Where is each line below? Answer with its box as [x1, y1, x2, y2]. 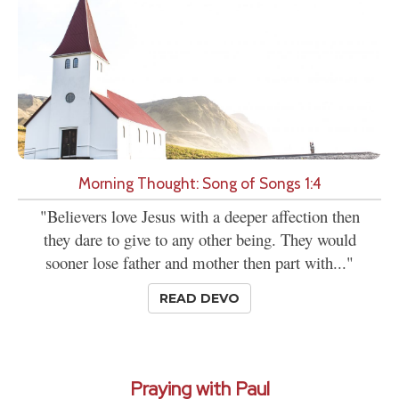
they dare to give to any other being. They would [43, 228, 356, 251]
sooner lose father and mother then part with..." [45, 251, 354, 274]
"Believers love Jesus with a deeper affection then [39, 205, 360, 228]
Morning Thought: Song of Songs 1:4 [77, 174, 322, 193]
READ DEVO [159, 290, 240, 307]
